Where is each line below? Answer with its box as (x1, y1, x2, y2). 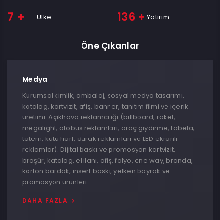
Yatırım (147, 12, 169, 22)
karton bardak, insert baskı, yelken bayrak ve (22, 166, 170, 176)
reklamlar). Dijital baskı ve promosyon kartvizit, (22, 145, 176, 154)
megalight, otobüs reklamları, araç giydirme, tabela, (22, 123, 194, 133)
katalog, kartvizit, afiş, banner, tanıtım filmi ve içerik (22, 102, 189, 111)
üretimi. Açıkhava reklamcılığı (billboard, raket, (22, 112, 176, 122)
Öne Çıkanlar (81, 40, 139, 52)
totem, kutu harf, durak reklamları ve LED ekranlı (22, 134, 178, 143)
